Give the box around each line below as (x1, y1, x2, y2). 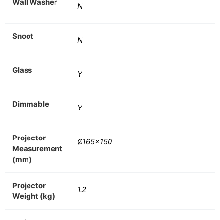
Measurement (12, 143, 62, 153)
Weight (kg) (12, 191, 55, 201)
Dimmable (12, 99, 49, 109)
